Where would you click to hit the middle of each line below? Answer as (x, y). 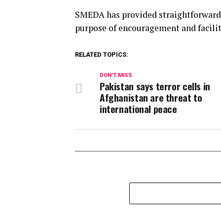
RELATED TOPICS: (102, 55)
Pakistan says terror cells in (155, 86)
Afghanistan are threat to (151, 98)
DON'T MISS (116, 75)
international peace (138, 109)
